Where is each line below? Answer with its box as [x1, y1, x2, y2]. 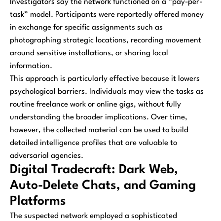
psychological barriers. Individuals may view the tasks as [10, 87, 204, 96]
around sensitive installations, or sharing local [10, 49, 168, 57]
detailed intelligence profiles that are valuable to [10, 139, 177, 147]
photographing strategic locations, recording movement [10, 36, 201, 44]
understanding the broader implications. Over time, [10, 113, 187, 121]
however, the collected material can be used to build [10, 126, 188, 134]
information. [10, 62, 52, 70]
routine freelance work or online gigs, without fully [10, 100, 181, 109]
